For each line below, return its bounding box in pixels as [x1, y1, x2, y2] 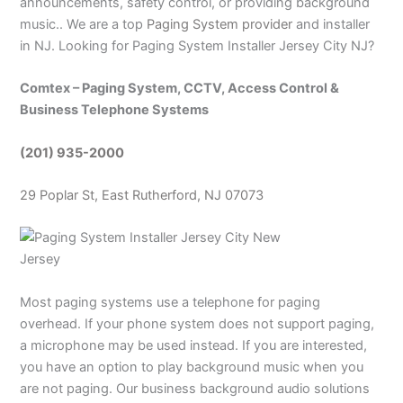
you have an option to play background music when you [20, 358, 364, 375]
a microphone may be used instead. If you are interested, [20, 336, 368, 354]
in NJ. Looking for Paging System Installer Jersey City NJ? [20, 38, 375, 55]
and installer [292, 16, 371, 33]
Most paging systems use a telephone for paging [20, 293, 321, 310]
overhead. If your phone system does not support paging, [20, 315, 375, 332]
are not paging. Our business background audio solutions [20, 380, 371, 397]
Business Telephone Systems [20, 102, 210, 119]
